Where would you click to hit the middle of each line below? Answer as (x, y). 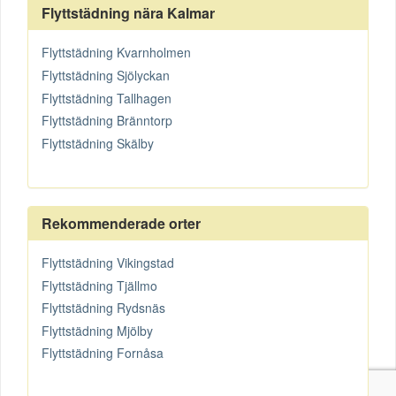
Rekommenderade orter (121, 223)
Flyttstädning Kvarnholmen (116, 53)
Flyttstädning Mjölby (97, 330)
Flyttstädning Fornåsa (103, 353)
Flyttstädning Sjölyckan (106, 76)
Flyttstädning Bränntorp (107, 121)
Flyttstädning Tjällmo (99, 285)
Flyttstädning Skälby (98, 143)
